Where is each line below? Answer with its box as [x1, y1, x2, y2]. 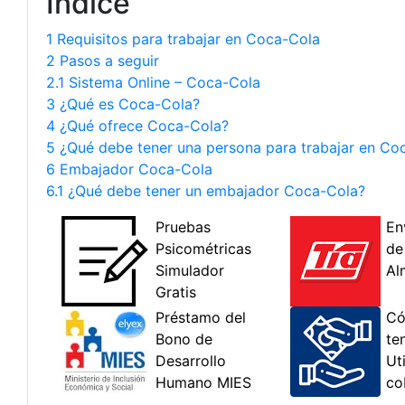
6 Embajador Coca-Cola [46, 160, 212, 178]
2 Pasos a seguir [46, 52, 159, 70]
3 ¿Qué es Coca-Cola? [46, 95, 200, 113]
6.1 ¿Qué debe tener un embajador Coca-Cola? [46, 182, 365, 200]
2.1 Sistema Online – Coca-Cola [46, 73, 260, 91]
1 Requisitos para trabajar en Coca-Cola [46, 30, 320, 48]
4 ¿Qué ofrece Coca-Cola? [46, 117, 229, 135]
